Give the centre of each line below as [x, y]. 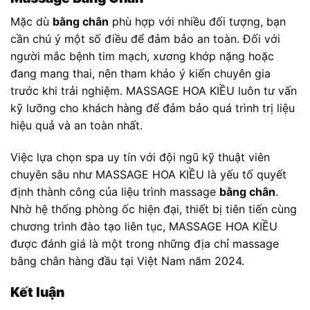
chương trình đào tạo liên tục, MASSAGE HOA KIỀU [144, 226]
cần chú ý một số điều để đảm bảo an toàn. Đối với [145, 38]
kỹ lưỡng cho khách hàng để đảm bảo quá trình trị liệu [153, 108]
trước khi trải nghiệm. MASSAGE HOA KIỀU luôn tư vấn [154, 90]
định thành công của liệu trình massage [115, 191]
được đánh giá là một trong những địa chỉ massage [145, 243]
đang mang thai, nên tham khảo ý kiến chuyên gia [140, 73]
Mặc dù [31, 21]
